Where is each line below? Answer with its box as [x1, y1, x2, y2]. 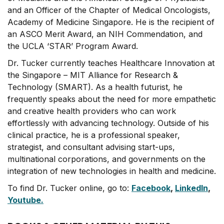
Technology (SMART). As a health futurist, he [7, 82, 182, 92]
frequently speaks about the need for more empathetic [7, 94, 216, 104]
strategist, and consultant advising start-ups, [7, 142, 175, 152]
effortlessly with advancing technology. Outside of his [7, 118, 209, 128]
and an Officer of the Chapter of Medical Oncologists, [7, 5, 210, 15]
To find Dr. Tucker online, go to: [7, 183, 131, 193]
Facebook [131, 183, 170, 193]
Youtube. [7, 195, 43, 205]
